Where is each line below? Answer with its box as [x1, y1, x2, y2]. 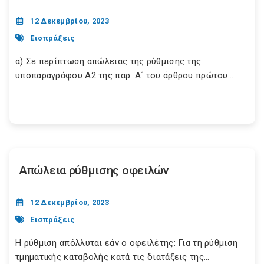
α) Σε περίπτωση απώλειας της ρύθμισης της [15, 56, 202, 67]
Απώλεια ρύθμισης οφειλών [19, 163, 169, 177]
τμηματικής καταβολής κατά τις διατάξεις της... [15, 252, 210, 262]
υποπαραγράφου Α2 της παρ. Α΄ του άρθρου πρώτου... [15, 70, 234, 81]
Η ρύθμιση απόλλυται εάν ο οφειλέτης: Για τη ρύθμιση [15, 237, 238, 248]
